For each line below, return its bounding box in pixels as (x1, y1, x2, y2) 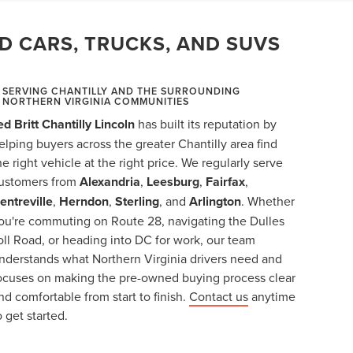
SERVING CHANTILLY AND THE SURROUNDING (2, 84, 241, 98)
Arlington (189, 191, 242, 210)
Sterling (115, 191, 160, 210)
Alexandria (80, 172, 141, 191)
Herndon (59, 191, 110, 210)
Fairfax (206, 172, 246, 191)
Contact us (189, 287, 249, 305)
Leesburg (147, 172, 200, 191)
